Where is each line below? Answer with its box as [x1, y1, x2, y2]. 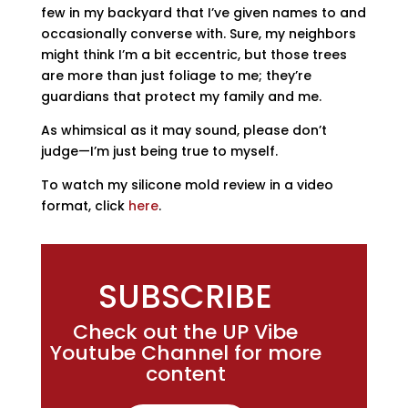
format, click [40, 197, 128, 215]
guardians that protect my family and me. [40, 87, 321, 106]
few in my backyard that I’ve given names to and [40, 4, 366, 22]
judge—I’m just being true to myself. [40, 142, 278, 160]
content [145, 360, 226, 388]
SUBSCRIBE [98, 274, 273, 319]
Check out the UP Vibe [73, 318, 299, 346]
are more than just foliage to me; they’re [40, 66, 311, 85]
